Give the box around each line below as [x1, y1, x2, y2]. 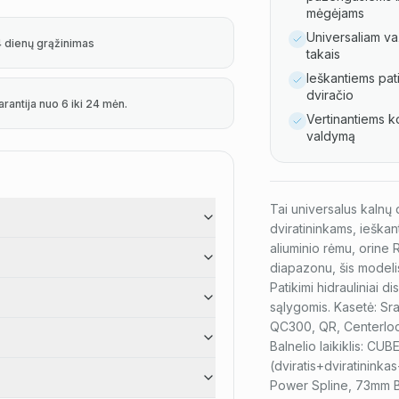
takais [305, 46, 340, 61]
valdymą [305, 128, 355, 143]
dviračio [305, 87, 354, 102]
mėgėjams [305, 5, 364, 20]
